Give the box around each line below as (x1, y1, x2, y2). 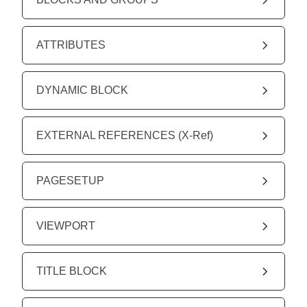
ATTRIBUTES (36, 38, 106, 51)
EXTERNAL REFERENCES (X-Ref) (36, 129, 213, 141)
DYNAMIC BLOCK (36, 84, 128, 96)
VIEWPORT (36, 219, 95, 232)
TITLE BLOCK (36, 265, 107, 277)
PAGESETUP (36, 174, 104, 186)
